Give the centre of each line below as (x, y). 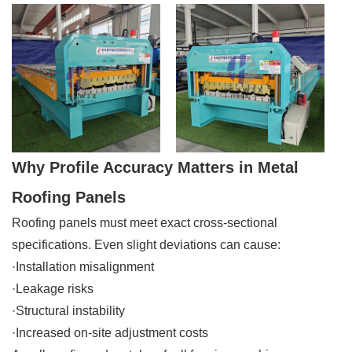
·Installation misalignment (83, 266)
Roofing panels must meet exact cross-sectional (145, 222)
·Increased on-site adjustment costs (110, 332)
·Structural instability (68, 310)
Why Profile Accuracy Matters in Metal (155, 167)
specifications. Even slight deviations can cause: (146, 244)
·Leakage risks (53, 288)
